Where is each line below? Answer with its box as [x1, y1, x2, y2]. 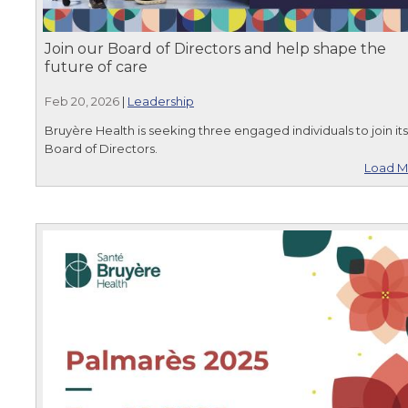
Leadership [127, 94, 194, 109]
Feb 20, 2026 [45, 94, 119, 109]
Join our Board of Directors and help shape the [45, 40, 386, 58]
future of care [45, 58, 148, 76]
